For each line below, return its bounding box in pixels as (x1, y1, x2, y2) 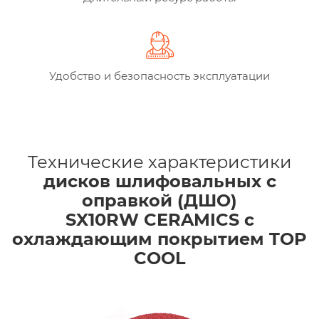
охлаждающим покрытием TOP (12, 228, 307, 249)
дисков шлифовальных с (43, 170, 276, 192)
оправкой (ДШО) (82, 189, 237, 211)
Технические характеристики (27, 151, 292, 172)
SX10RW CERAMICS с (65, 209, 254, 230)
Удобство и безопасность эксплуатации (49, 68, 270, 83)
